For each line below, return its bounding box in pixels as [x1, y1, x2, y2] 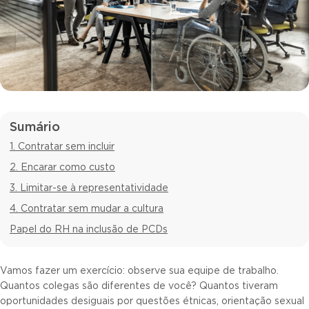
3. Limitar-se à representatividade [10, 183, 168, 193]
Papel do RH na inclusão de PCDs [10, 224, 168, 235]
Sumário [10, 121, 60, 134]
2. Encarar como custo [10, 162, 115, 172]
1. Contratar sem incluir [10, 141, 114, 152]
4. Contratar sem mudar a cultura [10, 203, 163, 214]
